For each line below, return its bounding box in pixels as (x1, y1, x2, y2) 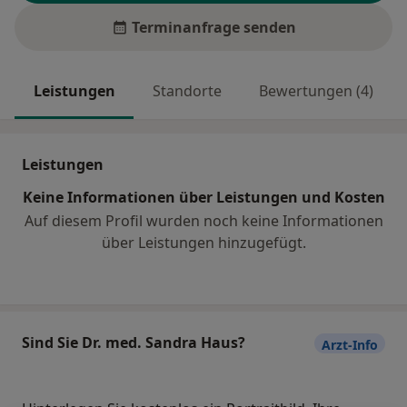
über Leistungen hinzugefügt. (101, 233, 306, 253)
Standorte (152, 81, 222, 102)
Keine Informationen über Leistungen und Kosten (22, 187, 385, 208)
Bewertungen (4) (259, 81, 374, 102)
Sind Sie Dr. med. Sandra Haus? (22, 333, 245, 353)
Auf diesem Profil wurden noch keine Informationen (24, 211, 383, 232)
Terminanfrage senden (131, 17, 296, 38)
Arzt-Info (322, 336, 378, 354)
